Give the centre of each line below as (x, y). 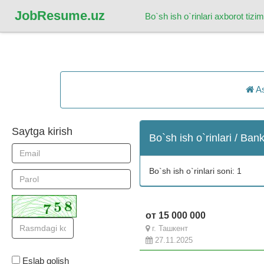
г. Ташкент (169, 228)
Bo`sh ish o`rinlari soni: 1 (196, 171)
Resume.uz (71, 16)
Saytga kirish (42, 131)
